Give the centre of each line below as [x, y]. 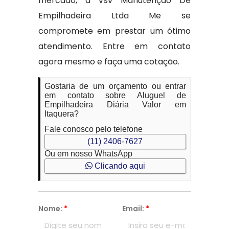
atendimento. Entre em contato [114, 46]
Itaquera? [61, 114]
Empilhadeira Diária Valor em [115, 105]
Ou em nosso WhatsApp [88, 154]
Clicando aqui [119, 166]
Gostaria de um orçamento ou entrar [115, 86]
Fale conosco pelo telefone [93, 129]
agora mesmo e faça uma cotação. [109, 62]
